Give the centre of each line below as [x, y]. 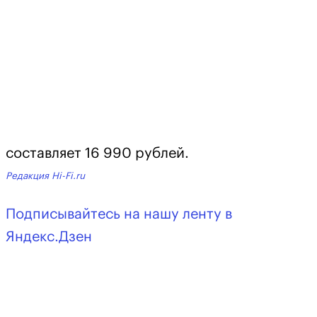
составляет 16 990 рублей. [97, 154]
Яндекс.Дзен [49, 237]
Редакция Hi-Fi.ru [45, 176]
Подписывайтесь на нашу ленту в [119, 214]
